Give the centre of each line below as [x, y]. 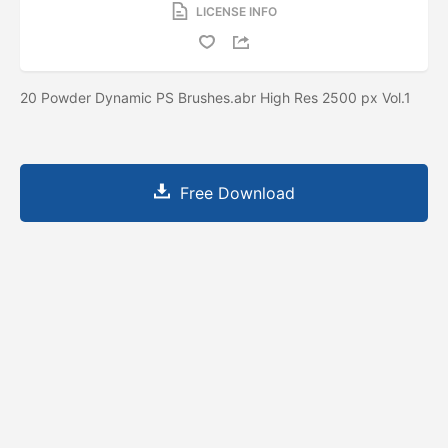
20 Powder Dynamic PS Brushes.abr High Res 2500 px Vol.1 [215, 97]
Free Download [237, 192]
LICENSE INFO [236, 11]
